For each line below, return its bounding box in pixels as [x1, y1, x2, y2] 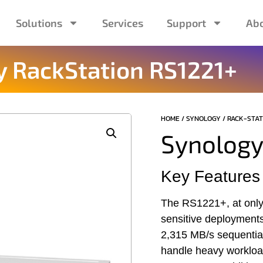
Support [166, 16, 206, 29]
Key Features [161, 167, 260, 186]
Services [102, 16, 143, 29]
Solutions [15, 16, 62, 29]
